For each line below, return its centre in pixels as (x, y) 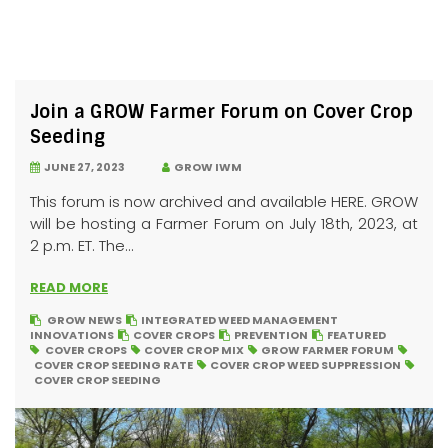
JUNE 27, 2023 (82, 167)
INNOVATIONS (72, 335)
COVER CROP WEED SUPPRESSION (305, 365)
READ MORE (69, 287)
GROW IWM (206, 167)
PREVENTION (271, 335)
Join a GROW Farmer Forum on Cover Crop (221, 112)
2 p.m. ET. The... (82, 245)
